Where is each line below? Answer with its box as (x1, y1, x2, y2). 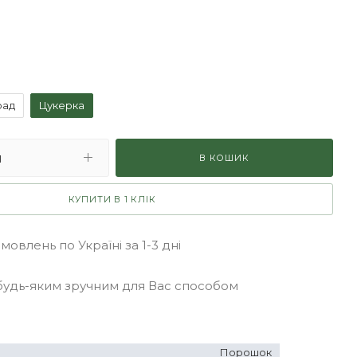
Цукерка (39, 98, 84, 112)
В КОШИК (198, 151, 249, 163)
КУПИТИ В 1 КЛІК (68, 193, 156, 205)
